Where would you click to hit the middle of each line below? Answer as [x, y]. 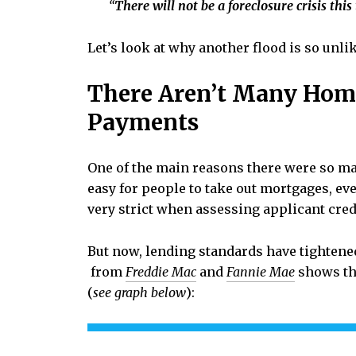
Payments [143, 122]
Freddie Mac [161, 271]
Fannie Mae [261, 271]
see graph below [139, 292]
